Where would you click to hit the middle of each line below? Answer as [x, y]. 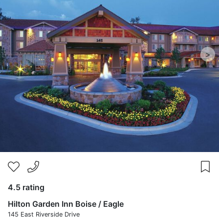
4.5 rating [26, 187]
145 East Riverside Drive [44, 214]
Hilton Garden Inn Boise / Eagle [66, 204]
